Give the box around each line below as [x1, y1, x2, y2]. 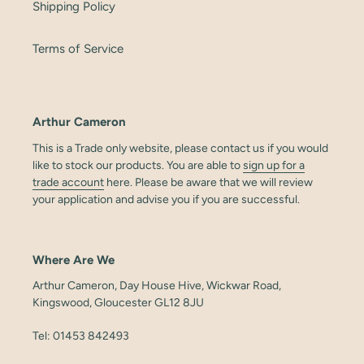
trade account [32, 175, 104, 189]
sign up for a [243, 158, 305, 172]
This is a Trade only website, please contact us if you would [32, 141, 328, 155]
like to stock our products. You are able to [32, 158, 243, 172]
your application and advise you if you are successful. [32, 192, 300, 206]
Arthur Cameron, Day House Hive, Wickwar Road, [32, 279, 281, 293]
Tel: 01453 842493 [32, 328, 129, 343]
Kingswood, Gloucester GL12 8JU [32, 296, 204, 310]
